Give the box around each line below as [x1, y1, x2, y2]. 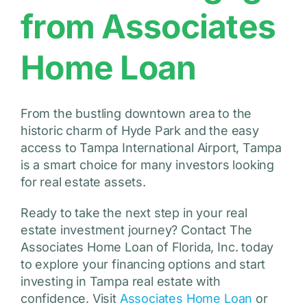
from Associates [20, 6, 276, 47]
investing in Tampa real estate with [20, 274, 221, 289]
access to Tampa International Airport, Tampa [20, 140, 282, 156]
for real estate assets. [20, 175, 146, 190]
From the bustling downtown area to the [20, 106, 252, 121]
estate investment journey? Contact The [20, 223, 253, 238]
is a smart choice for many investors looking [20, 158, 275, 173]
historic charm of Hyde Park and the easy [20, 123, 259, 138]
